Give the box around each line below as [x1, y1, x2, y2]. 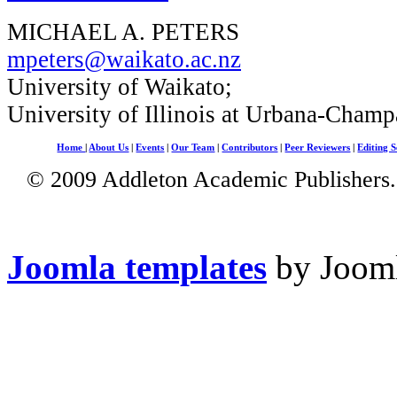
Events [136, 142, 165, 152]
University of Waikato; [7, 73, 232, 100]
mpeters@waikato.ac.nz [7, 45, 241, 73]
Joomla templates [7, 247, 267, 286]
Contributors [222, 142, 278, 152]
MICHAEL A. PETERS [7, 18, 239, 45]
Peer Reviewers [284, 142, 351, 152]
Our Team [171, 142, 215, 152]
